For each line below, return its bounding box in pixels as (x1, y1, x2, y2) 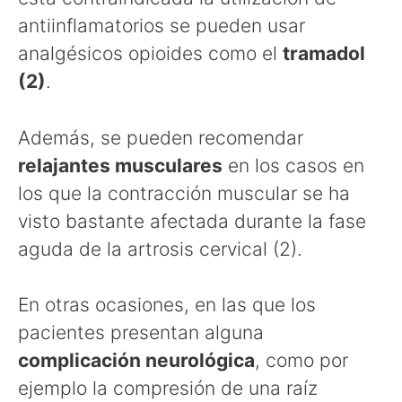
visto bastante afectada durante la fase (18, 209, 366, 232)
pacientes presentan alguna (18, 321, 264, 345)
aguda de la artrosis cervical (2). (18, 237, 302, 260)
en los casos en (223, 153, 364, 177)
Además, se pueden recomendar (18, 126, 303, 149)
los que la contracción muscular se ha (18, 181, 350, 205)
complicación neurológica (18, 349, 255, 372)
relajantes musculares (18, 153, 223, 177)
